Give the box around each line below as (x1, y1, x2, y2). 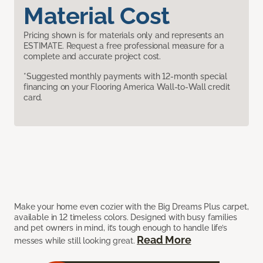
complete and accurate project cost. (23, 52, 161, 62)
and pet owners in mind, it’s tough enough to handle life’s (14, 223, 227, 233)
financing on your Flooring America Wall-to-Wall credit (23, 82, 230, 92)
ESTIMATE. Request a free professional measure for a (23, 41, 224, 51)
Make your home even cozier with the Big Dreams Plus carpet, (14, 202, 249, 212)
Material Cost (23, 2, 170, 30)
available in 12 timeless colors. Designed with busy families (14, 213, 237, 222)
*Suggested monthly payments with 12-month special (23, 72, 228, 82)
